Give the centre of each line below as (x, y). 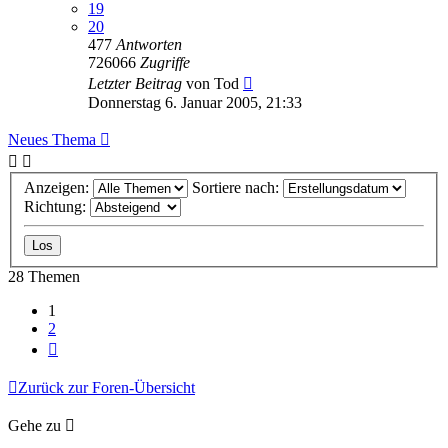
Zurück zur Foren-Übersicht (106, 388)
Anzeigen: (58, 188)
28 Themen (44, 277)
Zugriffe (165, 62)
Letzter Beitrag (137, 83)
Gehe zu (34, 426)
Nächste (82, 346)
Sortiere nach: (237, 188)
